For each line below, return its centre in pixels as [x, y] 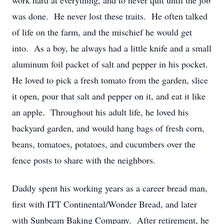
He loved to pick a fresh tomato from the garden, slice [110, 80]
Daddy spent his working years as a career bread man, [110, 188]
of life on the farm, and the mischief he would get [102, 32]
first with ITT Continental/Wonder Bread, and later [104, 204]
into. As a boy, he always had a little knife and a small [112, 48]
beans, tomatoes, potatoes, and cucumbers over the [104, 144]
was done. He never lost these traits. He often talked [110, 16]
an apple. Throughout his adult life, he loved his [100, 112]
